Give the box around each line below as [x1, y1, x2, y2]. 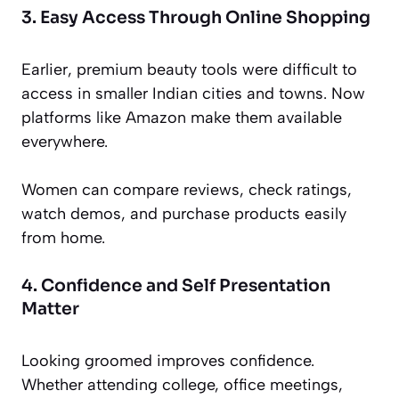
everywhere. [21, 132, 108, 152]
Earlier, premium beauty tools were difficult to [21, 60, 357, 80]
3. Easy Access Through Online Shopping [21, 7, 370, 29]
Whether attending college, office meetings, [21, 375, 343, 395]
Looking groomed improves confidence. [21, 351, 314, 371]
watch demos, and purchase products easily [21, 204, 346, 224]
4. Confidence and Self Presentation [21, 275, 330, 297]
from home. [21, 228, 105, 248]
